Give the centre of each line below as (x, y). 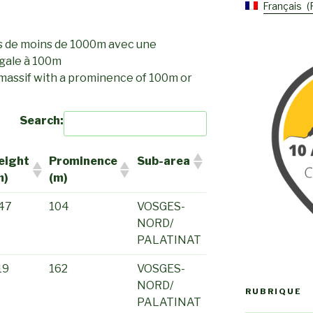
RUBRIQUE (273, 291)
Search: (42, 120)
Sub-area (164, 161)
